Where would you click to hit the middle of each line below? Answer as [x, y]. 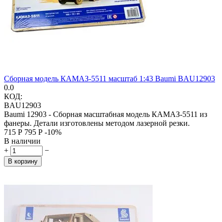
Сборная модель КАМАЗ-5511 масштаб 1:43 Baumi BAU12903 [110, 78]
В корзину [23, 161]
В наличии [22, 141]
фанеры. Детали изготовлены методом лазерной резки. [97, 123]
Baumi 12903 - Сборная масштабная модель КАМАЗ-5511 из [106, 114]
